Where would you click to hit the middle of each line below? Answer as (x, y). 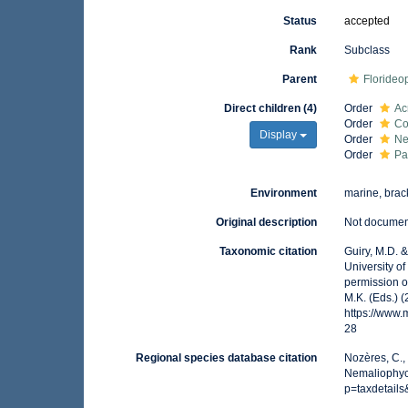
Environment (284, 193)
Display (280, 135)
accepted (367, 21)
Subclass (367, 50)
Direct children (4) (271, 108)
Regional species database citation (227, 358)
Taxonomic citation (269, 251)
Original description (267, 222)
